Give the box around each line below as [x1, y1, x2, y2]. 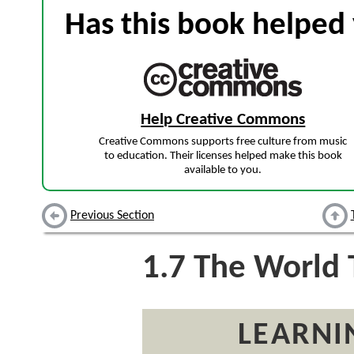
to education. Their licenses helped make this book [104, 150, 342, 163]
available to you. [184, 164, 262, 177]
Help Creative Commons [141, 111, 306, 128]
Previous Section [70, 209, 154, 223]
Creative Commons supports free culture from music [99, 136, 348, 149]
